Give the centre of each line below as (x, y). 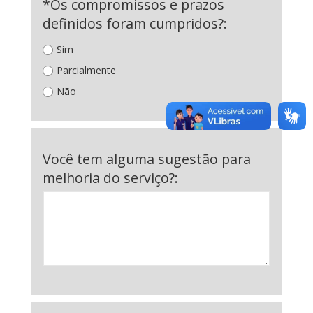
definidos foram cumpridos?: (135, 23)
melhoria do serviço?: (110, 178)
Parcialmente (86, 70)
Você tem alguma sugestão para (147, 159)
